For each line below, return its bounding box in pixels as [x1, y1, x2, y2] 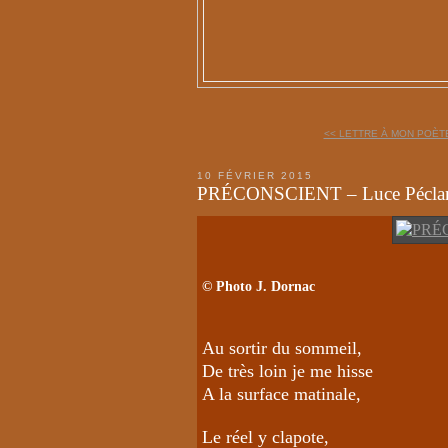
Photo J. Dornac [216, 278, 315, 294]
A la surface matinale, [202, 383, 361, 404]
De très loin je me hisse [202, 360, 373, 381]
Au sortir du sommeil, [202, 337, 362, 358]
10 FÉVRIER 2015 [197, 169, 313, 181]
